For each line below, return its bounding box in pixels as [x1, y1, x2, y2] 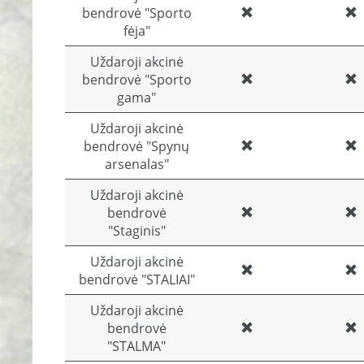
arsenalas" [104, 155, 169, 173]
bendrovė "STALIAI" [78, 271, 195, 288]
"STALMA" [107, 337, 166, 355]
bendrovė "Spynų [84, 137, 189, 155]
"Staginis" [107, 222, 166, 240]
